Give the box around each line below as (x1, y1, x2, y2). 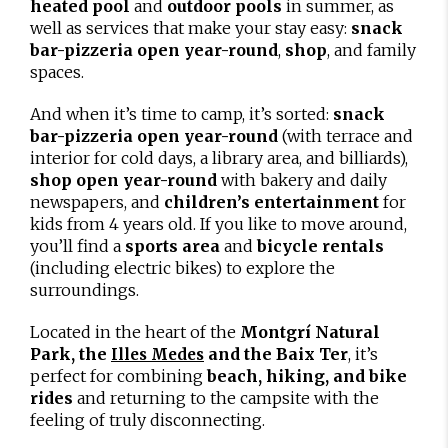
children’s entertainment (164, 192, 379, 213)
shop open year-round (30, 170, 217, 191)
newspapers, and (30, 192, 164, 213)
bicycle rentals (257, 236, 384, 257)
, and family (327, 40, 416, 61)
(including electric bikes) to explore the (30, 258, 335, 279)
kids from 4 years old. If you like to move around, (30, 214, 407, 235)
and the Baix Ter (204, 344, 348, 365)
